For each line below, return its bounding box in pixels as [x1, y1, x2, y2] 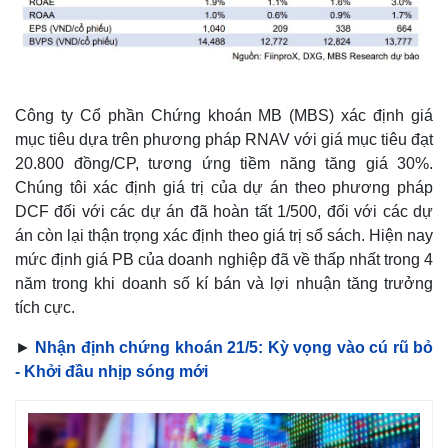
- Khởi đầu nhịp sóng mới [15, 363, 208, 381]
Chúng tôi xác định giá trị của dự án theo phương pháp [15, 179, 433, 197]
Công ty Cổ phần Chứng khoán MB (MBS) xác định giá [15, 107, 433, 125]
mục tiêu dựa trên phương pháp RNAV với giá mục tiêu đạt [15, 131, 433, 149]
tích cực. [15, 299, 75, 317]
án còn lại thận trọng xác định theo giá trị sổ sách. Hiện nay [15, 227, 433, 245]
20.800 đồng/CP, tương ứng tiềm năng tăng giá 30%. [15, 155, 433, 173]
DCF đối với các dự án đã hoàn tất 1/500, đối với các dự [15, 203, 433, 221]
